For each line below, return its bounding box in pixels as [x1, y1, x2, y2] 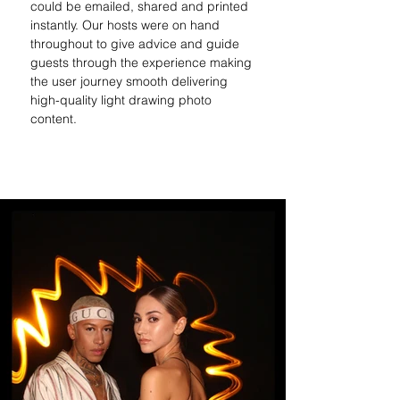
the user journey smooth [30, 73, 171, 89]
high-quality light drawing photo [30, 92, 215, 108]
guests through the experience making [30, 54, 255, 71]
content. [30, 111, 77, 127]
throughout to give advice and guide [30, 36, 243, 52]
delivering [171, 73, 231, 89]
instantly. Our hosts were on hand [30, 17, 223, 33]
